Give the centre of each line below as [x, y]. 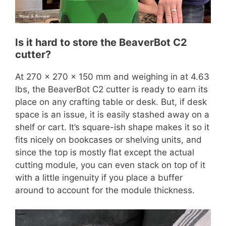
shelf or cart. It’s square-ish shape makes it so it [112, 127]
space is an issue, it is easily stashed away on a [112, 114]
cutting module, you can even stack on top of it [110, 165]
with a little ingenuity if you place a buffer [99, 177]
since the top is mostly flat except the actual [105, 152]
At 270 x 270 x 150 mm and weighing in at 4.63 [112, 76]
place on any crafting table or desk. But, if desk [111, 102]
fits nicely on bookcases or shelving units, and [108, 139]
